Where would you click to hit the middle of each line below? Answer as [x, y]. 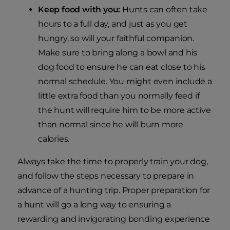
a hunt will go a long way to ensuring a [94, 205]
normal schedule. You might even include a [125, 82]
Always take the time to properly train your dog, [113, 162]
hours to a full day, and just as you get [113, 24]
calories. [54, 139]
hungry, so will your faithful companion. [116, 39]
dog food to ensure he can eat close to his [122, 67]
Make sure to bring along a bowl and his [118, 53]
